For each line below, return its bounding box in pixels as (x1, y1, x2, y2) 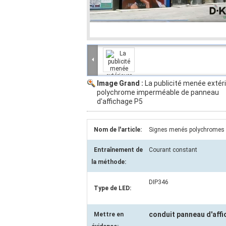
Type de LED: (94, 185, 131, 192)
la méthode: (91, 158, 126, 165)
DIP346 (149, 179, 168, 186)
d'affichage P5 (97, 97, 143, 105)
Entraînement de (94, 146, 143, 153)
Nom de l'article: (94, 126, 142, 133)
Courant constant (149, 146, 197, 153)
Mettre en (94, 211, 124, 218)
